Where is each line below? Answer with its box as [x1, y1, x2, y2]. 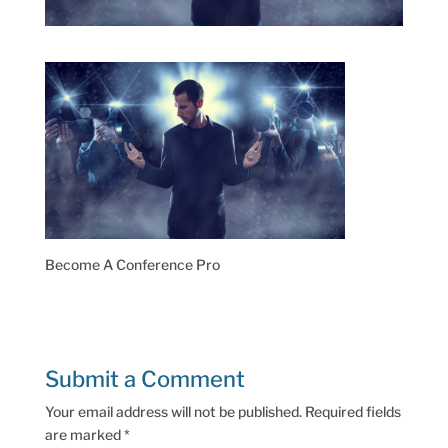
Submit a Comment [44, 365, 245, 392]
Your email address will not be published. [44, 402, 302, 420]
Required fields [304, 402, 401, 420]
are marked [44, 425, 124, 443]
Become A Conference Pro [44, 255, 220, 273]
